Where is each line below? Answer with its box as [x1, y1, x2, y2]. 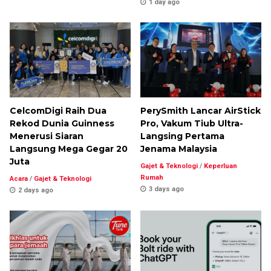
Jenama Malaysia [140, 143, 217, 155]
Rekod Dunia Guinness [10, 118, 114, 129]
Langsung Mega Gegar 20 [10, 143, 128, 155]
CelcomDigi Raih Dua [10, 105, 106, 117]
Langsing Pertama [140, 131, 224, 142]
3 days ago [149, 185, 184, 194]
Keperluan [204, 162, 237, 171]
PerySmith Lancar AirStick [140, 105, 261, 117]
